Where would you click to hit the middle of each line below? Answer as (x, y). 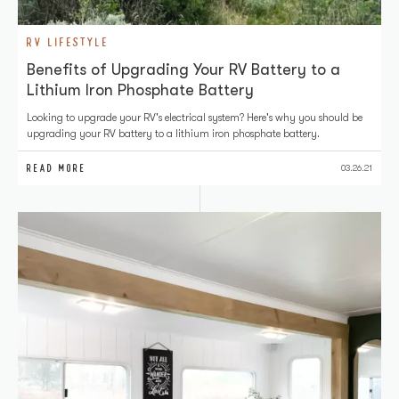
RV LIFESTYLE (68, 42)
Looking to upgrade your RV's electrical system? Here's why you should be (195, 118)
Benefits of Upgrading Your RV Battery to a (183, 69)
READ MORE (57, 168)
